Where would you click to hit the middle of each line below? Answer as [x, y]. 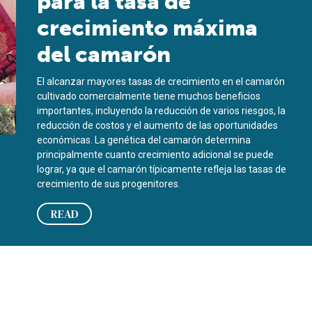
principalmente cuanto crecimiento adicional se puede [156, 155]
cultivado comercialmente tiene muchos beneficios [149, 96]
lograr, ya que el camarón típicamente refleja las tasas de [162, 169]
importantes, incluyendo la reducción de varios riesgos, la [162, 111]
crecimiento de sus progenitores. [109, 184]
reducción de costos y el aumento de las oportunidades [158, 125]
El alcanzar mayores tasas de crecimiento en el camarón [161, 81]
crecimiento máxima [148, 28]
